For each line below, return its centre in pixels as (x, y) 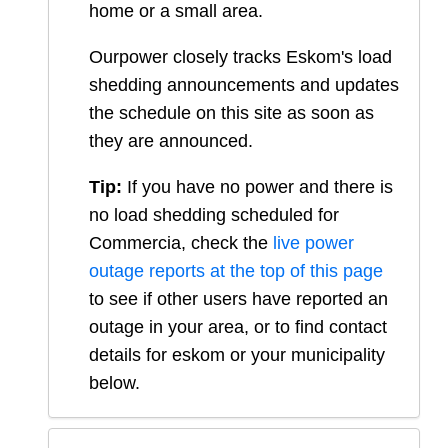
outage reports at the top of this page (236, 271)
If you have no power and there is (257, 187)
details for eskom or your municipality (237, 355)
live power (313, 243)
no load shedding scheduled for (214, 215)
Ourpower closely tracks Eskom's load (240, 57)
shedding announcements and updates (244, 85)
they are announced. (171, 141)
